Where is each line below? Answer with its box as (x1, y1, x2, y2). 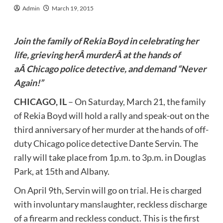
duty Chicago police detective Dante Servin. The (13, 137, 198, 149)
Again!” (13, 77, 43, 88)
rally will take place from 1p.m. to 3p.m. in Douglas (13, 151, 206, 163)
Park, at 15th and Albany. (13, 165, 110, 177)
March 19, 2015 (51, 4, 94, 12)
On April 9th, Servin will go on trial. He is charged (13, 184, 202, 196)
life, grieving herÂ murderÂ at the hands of (13, 49, 180, 60)
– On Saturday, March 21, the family (66, 96, 206, 107)
